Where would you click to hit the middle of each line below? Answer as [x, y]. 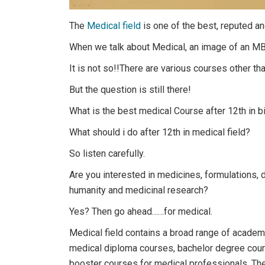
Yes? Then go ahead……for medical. [141, 211]
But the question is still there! [130, 89]
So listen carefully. [107, 153]
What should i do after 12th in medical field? [160, 132]
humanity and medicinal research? [139, 190]
